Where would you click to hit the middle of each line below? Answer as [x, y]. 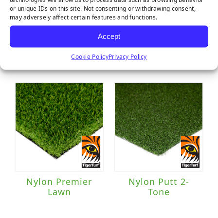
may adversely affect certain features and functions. [84, 17]
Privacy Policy [127, 56]
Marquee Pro [159, 46]
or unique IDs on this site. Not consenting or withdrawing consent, [103, 8]
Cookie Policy [90, 56]
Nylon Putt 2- [159, 182]
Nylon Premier [59, 182]
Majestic [59, 46]
